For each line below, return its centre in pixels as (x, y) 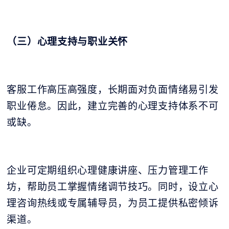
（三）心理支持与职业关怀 (67, 42)
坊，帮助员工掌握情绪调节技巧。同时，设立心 (113, 187)
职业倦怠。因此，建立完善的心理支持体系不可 (113, 106)
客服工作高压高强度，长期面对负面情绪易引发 (113, 90)
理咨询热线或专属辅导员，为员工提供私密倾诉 (113, 203)
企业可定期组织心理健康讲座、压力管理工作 (108, 170)
